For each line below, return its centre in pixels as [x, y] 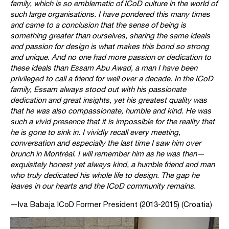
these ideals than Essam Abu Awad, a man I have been [104, 67]
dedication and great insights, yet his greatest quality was [109, 100]
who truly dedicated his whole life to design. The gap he [105, 175]
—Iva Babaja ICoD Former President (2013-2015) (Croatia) [111, 204]
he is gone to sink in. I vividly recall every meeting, [95, 132]
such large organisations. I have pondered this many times [110, 14]
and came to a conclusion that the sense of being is [98, 25]
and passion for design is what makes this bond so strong [110, 46]
